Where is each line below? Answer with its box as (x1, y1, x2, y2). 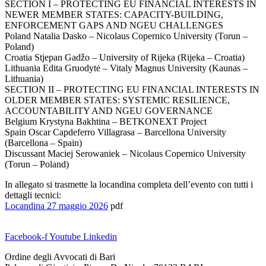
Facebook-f (5, 232, 47, 242)
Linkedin (83, 232, 117, 242)
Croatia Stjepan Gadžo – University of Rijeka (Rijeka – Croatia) (5, 52, 245, 63)
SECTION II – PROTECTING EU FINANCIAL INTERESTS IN (5, 84, 259, 95)
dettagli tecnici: (5, 190, 61, 201)
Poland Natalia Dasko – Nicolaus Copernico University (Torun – (5, 31, 248, 42)
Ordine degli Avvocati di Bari (5, 252, 115, 262)
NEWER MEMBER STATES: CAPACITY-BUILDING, (5, 9, 223, 20)
